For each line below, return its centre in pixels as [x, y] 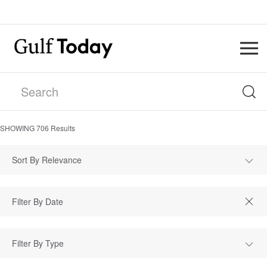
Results [62, 128]
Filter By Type [38, 243]
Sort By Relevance [47, 160]
